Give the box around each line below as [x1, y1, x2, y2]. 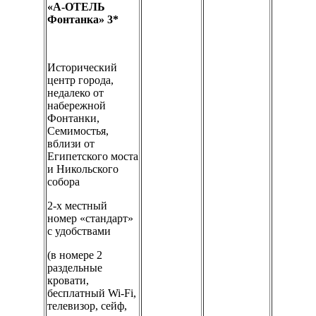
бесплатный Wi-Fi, [47, 287, 136, 300]
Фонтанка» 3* [47, 13, 119, 26]
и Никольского [47, 163, 119, 176]
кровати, [47, 274, 89, 287]
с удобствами [47, 225, 111, 238]
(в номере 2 [47, 249, 102, 262]
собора [47, 176, 80, 188]
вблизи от [47, 138, 95, 150]
